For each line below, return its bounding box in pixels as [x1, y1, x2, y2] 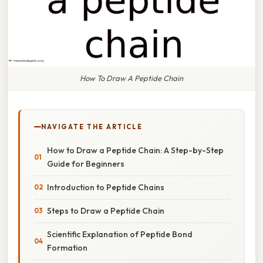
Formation [47, 242, 87, 253]
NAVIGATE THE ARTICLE [41, 122, 143, 131]
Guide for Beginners [47, 158, 124, 169]
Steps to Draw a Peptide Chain [47, 205, 164, 216]
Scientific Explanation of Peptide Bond [47, 228, 193, 240]
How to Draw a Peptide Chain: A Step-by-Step [47, 144, 224, 156]
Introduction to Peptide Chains [47, 181, 164, 193]
